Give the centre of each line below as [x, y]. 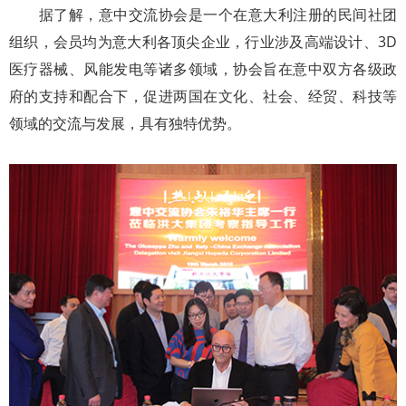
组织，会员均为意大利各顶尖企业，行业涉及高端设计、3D [203, 41]
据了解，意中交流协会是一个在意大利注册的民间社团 [203, 14]
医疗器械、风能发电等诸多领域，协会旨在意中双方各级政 [203, 68]
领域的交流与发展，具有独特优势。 [125, 123]
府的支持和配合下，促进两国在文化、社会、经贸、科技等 [203, 96]
